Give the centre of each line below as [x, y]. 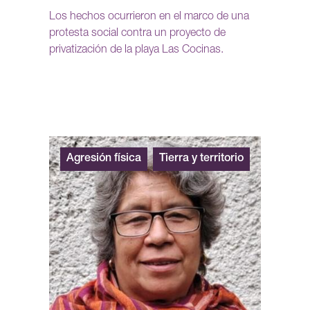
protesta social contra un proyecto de [137, 34]
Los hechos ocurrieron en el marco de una [149, 18]
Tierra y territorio [201, 159]
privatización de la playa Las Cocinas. [136, 51]
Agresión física [104, 159]
